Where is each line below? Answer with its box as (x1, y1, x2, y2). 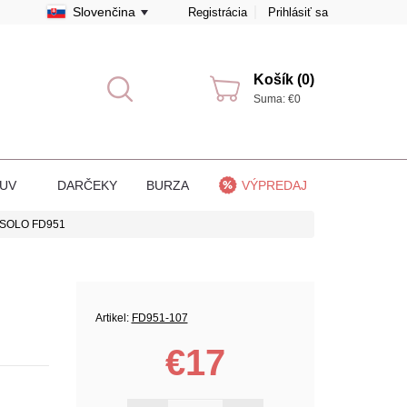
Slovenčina (72, 5, 135, 19)
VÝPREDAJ (242, 177, 307, 193)
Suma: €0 (253, 93, 301, 105)
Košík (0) (253, 72, 314, 87)
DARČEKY (57, 177, 117, 193)
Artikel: (94, 311, 132, 324)
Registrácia (188, 5, 247, 19)
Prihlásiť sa (268, 5, 328, 19)
